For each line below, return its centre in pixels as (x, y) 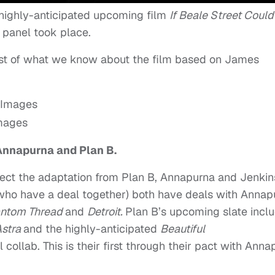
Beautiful (183, 228)
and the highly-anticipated (92, 228)
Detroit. (106, 211)
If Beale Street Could (222, 15)
